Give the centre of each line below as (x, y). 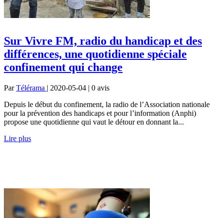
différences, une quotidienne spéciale (95, 54)
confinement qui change (63, 67)
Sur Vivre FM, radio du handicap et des (103, 41)
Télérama (31, 88)
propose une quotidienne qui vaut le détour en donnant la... (94, 122)
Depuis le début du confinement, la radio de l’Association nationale (107, 104)
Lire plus (18, 138)
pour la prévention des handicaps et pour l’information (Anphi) (100, 113)
